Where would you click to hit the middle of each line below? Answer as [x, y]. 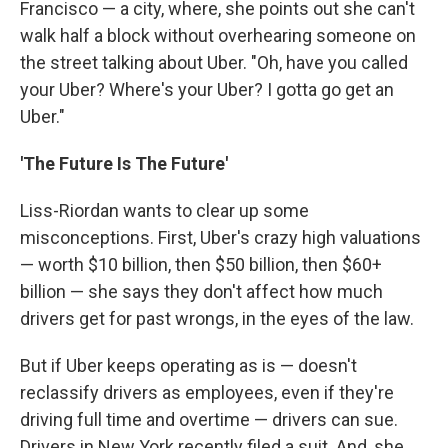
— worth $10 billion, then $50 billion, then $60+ [201, 264]
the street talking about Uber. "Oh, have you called [214, 62]
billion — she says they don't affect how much [201, 291]
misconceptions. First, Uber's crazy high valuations [220, 237]
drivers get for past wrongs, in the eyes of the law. [217, 318]
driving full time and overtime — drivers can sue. [209, 419]
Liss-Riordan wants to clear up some [164, 210]
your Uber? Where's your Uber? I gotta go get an [207, 89]
